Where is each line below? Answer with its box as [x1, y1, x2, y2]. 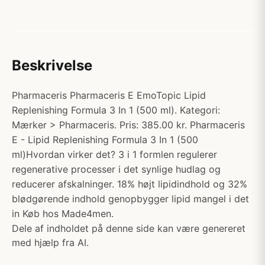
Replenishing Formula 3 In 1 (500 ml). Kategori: [12, 104, 220, 116]
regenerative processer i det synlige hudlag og [12, 163, 221, 175]
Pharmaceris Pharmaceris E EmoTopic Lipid [12, 89, 206, 101]
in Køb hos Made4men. [12, 208, 114, 219]
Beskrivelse [12, 57, 92, 74]
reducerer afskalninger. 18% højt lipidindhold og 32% [12, 178, 247, 190]
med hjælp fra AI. [12, 237, 89, 248]
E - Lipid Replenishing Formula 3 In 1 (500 [12, 134, 198, 146]
